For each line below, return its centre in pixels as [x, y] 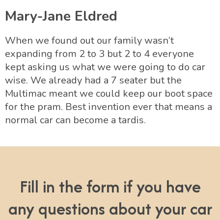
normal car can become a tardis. [75, 120]
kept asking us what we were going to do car [105, 67]
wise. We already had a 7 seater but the [93, 80]
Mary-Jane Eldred [61, 16]
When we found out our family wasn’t [89, 40]
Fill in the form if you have [110, 186]
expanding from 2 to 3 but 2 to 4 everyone [99, 54]
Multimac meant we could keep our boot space [109, 93]
